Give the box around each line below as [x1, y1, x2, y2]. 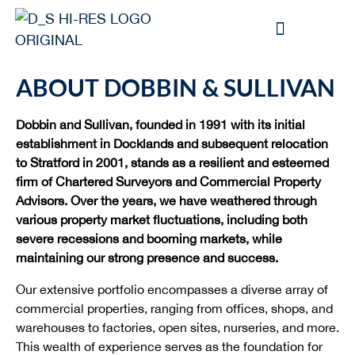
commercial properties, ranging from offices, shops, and [16, 301, 333, 315]
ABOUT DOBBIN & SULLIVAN [16, 73, 335, 101]
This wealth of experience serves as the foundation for [16, 339, 323, 353]
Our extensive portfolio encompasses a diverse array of [16, 282, 328, 296]
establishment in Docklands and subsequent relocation [16, 136, 328, 151]
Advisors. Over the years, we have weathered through [16, 193, 317, 208]
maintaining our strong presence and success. [16, 250, 278, 265]
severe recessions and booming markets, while [16, 231, 282, 246]
